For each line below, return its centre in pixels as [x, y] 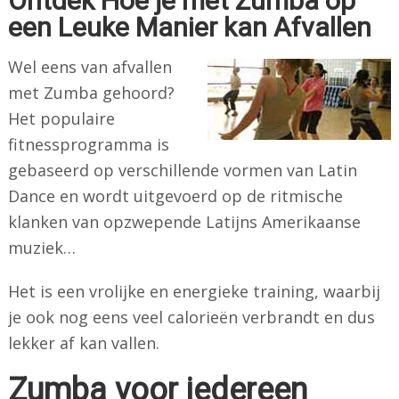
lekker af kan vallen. [83, 342]
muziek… [41, 247]
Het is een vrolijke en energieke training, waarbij [194, 291]
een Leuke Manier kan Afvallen [189, 27]
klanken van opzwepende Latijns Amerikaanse [184, 221]
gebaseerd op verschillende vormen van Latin [182, 170]
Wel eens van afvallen [90, 66]
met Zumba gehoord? [91, 92]
